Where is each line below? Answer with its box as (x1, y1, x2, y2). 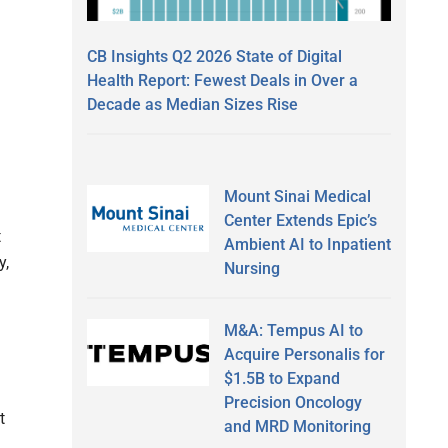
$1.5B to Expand (223, 368, 340, 388)
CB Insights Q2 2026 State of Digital (87, 46, 342, 66)
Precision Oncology (223, 392, 362, 412)
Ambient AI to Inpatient (223, 234, 391, 254)
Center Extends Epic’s (223, 210, 377, 230)
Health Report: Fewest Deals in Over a (87, 70, 358, 90)
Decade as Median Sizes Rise (87, 94, 298, 114)
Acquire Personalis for (223, 344, 385, 364)
